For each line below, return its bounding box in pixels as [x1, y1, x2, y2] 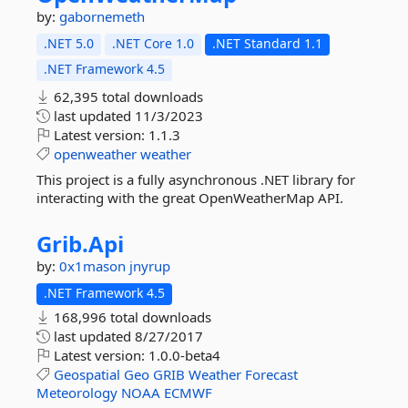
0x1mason [59, 257, 129, 275]
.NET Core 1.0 [112, 35, 194, 52]
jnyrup [129, 257, 170, 275]
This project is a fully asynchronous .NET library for [36, 170, 355, 189]
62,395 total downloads [50, 87, 203, 106]
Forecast [245, 365, 298, 383]
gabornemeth [59, 7, 145, 25]
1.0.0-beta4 [148, 346, 220, 364]
